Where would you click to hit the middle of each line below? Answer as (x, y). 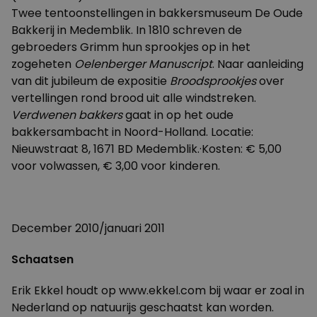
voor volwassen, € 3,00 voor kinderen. (116, 166)
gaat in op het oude (178, 115)
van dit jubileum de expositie (91, 81)
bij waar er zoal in (255, 290)
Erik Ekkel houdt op (65, 290)
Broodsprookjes (213, 81)
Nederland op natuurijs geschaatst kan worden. (143, 307)
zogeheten (43, 64)
